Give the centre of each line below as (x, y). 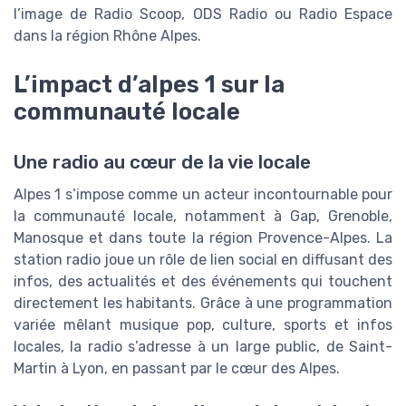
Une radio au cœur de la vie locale (162, 163)
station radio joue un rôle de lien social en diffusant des (203, 260)
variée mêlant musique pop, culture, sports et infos (203, 325)
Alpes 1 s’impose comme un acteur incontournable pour (203, 195)
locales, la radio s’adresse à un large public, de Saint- (203, 347)
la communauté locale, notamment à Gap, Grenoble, (203, 217)
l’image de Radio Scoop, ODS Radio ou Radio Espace (203, 14)
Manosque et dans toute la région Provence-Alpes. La (203, 238)
